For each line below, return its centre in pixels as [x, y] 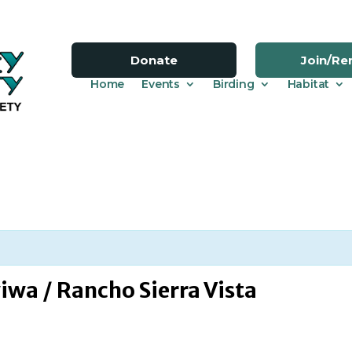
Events [161, 84]
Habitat [308, 84]
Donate [154, 60]
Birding [233, 84]
